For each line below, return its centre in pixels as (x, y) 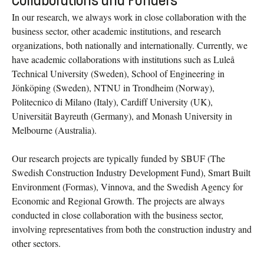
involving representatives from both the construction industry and (132, 229)
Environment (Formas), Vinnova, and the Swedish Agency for (127, 187)
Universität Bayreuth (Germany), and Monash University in (122, 116)
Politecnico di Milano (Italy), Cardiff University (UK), (112, 102)
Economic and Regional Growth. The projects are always (118, 201)
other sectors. (36, 243)
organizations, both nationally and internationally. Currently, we (130, 45)
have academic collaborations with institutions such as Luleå (123, 60)
